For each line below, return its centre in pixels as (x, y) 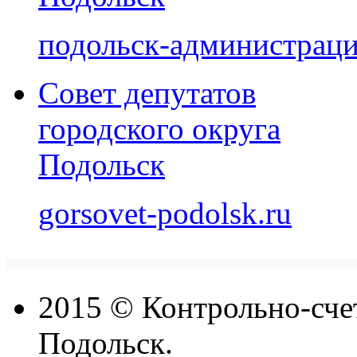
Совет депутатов (147, 93)
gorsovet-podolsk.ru (165, 213)
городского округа (159, 129)
